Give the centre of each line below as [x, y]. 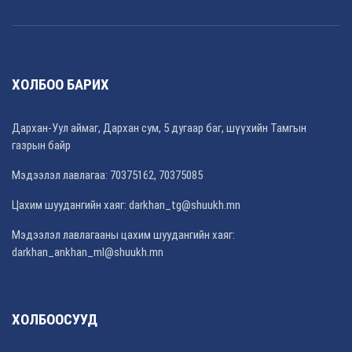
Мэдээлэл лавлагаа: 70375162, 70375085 [107, 176]
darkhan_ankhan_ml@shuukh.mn [88, 253]
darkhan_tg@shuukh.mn [185, 205]
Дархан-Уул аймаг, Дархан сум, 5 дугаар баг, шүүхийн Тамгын [159, 128]
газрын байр [41, 146]
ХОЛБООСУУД [55, 320]
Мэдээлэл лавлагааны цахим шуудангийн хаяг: [123, 235]
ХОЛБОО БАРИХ [60, 85]
